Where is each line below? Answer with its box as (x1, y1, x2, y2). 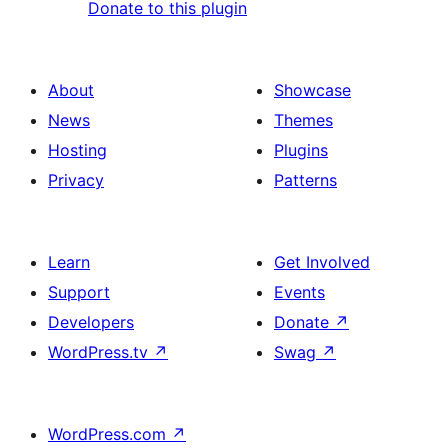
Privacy (48, 170, 104, 191)
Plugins (274, 140, 328, 161)
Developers (48, 312, 134, 333)
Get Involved (274, 252, 370, 273)
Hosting (48, 140, 107, 161)
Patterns (274, 170, 337, 191)
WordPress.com (48, 424, 171, 445)
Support (48, 282, 110, 303)
